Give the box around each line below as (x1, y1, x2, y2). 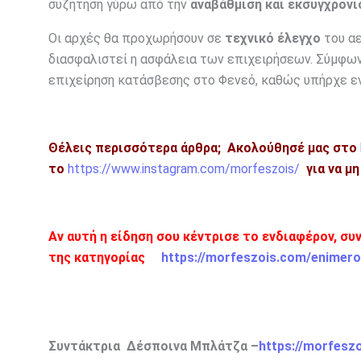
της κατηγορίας (48, 250, 145, 266)
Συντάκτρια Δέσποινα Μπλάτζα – (48, 338, 259, 355)
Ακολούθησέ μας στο (224, 140, 357, 156)
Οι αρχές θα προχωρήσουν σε (48, 31, 225, 47)
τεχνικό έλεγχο (225, 31, 321, 47)
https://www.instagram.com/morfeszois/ (68, 161, 300, 177)
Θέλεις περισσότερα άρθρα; (48, 140, 224, 156)
